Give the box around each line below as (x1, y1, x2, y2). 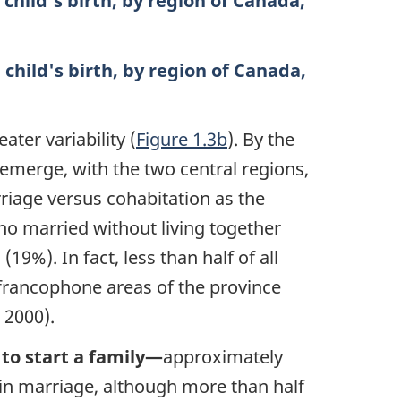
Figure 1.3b (136, 127, 227, 152)
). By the (227, 127, 294, 152)
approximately (163, 344, 283, 369)
